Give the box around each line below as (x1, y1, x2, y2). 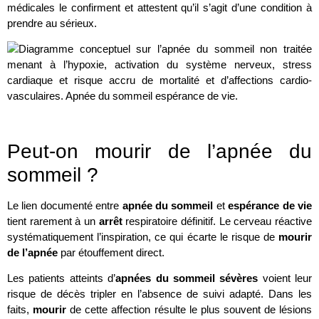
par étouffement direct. (58, 246, 164, 259)
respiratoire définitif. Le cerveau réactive (122, 215, 313, 228)
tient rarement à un (7, 215, 99, 228)
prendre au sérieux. (7, 16, 97, 29)
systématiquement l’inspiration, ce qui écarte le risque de (7, 231, 278, 244)
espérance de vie (228, 199, 313, 212)
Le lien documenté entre (7, 199, 122, 212)
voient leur (258, 272, 312, 285)
